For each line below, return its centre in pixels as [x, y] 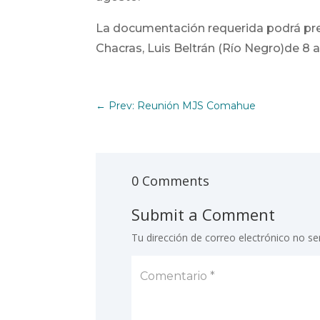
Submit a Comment [204, 214]
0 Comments [171, 180]
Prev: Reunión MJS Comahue [182, 106]
